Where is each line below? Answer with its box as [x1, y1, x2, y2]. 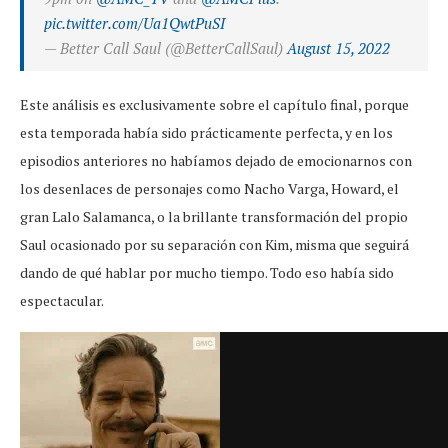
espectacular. [20, 291, 104, 311]
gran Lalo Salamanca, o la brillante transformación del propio [20, 207, 408, 227]
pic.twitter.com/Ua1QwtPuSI [44, 13, 225, 34]
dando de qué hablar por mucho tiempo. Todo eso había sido [20, 263, 394, 283]
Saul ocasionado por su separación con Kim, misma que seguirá [20, 235, 409, 255]
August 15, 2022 [287, 38, 390, 59]
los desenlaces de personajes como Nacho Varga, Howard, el [20, 179, 399, 199]
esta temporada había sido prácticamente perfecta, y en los [20, 123, 393, 143]
